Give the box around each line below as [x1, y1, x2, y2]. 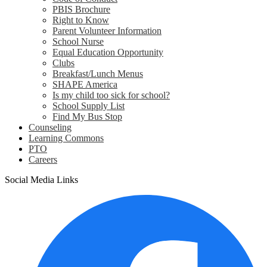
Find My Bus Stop [52, 111, 122, 122]
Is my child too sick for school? [52, 90, 170, 100]
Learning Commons [29, 133, 104, 143]
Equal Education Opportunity [52, 47, 163, 57]
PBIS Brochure [52, 4, 110, 14]
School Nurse [52, 36, 104, 46]
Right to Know [52, 15, 109, 25]
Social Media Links [5, 175, 78, 185]
